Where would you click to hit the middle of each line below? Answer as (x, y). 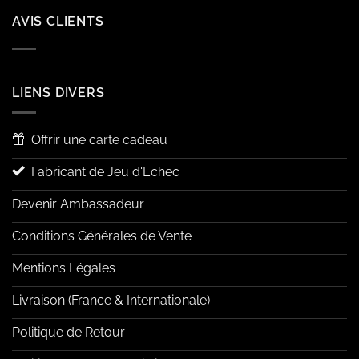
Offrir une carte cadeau (99, 140)
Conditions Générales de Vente (102, 236)
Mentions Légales (64, 268)
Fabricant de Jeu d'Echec (105, 172)
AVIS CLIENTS (58, 22)
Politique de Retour (69, 333)
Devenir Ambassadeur (78, 204)
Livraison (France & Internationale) (111, 301)
